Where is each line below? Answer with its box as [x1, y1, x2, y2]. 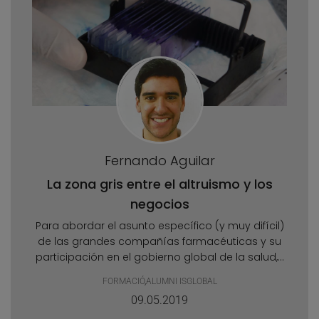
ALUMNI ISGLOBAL [145, 276, 217, 287]
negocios [130, 195, 189, 214]
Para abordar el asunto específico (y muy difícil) [35, 219, 284, 234]
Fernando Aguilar [104, 152, 215, 170]
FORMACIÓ [102, 276, 145, 287]
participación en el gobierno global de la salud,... [35, 250, 284, 265]
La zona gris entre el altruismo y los [46, 175, 273, 194]
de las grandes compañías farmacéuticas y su [38, 234, 281, 249]
